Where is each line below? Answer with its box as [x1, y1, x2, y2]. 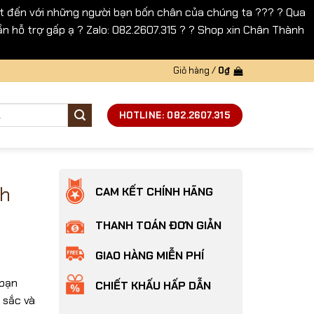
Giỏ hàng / [173, 64, 218, 76]
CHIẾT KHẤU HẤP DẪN [95, 278, 211, 294]
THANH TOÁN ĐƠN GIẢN [95, 218, 221, 233]
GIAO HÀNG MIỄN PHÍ [95, 248, 204, 264]
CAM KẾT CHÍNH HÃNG [95, 184, 213, 199]
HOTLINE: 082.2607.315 [118, 109, 231, 121]
